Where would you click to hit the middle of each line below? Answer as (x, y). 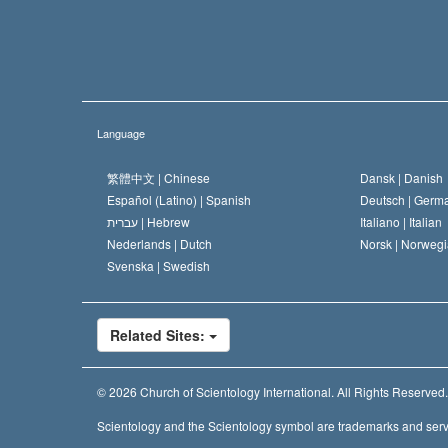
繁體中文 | (135, 177)
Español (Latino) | (156, 199)
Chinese (187, 177)
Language (121, 132)
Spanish (228, 199)
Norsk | (380, 243)
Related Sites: (159, 334)
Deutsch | (387, 199)
